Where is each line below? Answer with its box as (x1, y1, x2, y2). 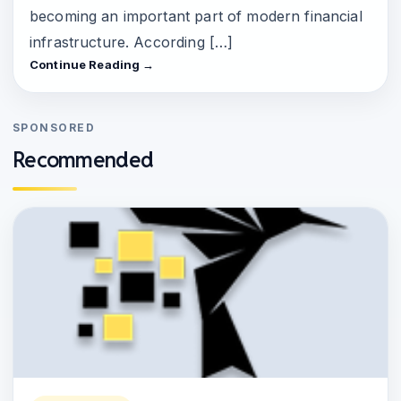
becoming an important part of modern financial (30, 7, 363, 26)
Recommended (13, 146, 154, 175)
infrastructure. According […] (30, 33, 234, 52)
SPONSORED (13, 121, 95, 135)
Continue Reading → (30, 57, 155, 73)
